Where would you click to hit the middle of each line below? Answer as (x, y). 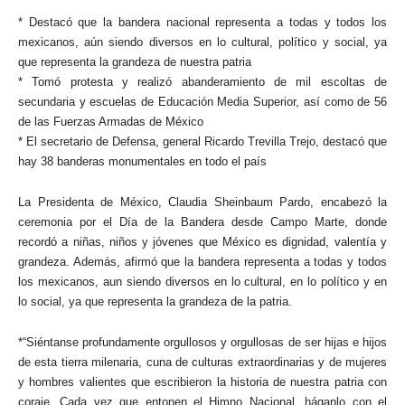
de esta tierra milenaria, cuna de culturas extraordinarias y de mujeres (202, 362)
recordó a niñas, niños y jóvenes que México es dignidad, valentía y (202, 242)
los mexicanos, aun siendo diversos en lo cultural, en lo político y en (202, 282)
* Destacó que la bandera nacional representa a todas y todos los (202, 22)
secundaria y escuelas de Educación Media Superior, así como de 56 (202, 102)
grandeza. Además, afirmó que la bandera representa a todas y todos (202, 262)
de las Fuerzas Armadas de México (111, 122)
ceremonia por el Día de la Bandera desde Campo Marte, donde (202, 222)
